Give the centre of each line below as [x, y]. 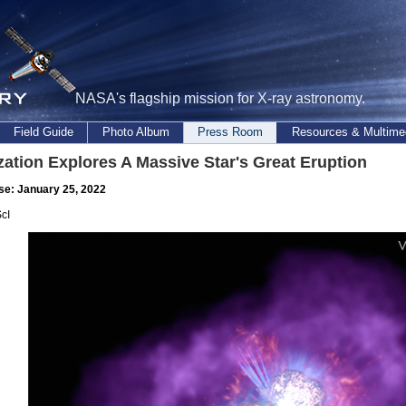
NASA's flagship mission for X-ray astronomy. [220, 98]
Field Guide [43, 132]
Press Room [230, 132]
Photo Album [135, 132]
